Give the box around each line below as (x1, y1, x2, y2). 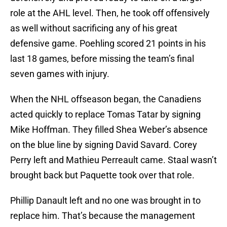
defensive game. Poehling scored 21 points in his (10, 38, 206, 49)
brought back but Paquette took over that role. (10, 170, 195, 181)
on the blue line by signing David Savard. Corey (10, 139, 197, 150)
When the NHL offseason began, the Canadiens (10, 94, 201, 105)
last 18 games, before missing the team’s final (10, 53, 194, 64)
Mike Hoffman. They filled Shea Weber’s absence (10, 124, 208, 135)
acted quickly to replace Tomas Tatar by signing (10, 109, 201, 120)
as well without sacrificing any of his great (10, 23, 177, 34)
